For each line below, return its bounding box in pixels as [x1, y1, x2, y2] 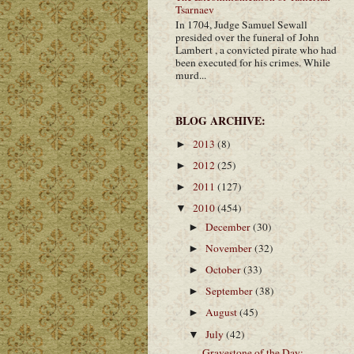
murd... [175, 67, 206, 82]
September [205, 284, 256, 299]
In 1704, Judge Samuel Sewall [175, 17, 307, 32]
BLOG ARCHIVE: [175, 112, 265, 130]
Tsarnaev [175, 2, 214, 17]
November [205, 241, 255, 255]
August [205, 305, 240, 320]
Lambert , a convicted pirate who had [175, 42, 337, 57]
